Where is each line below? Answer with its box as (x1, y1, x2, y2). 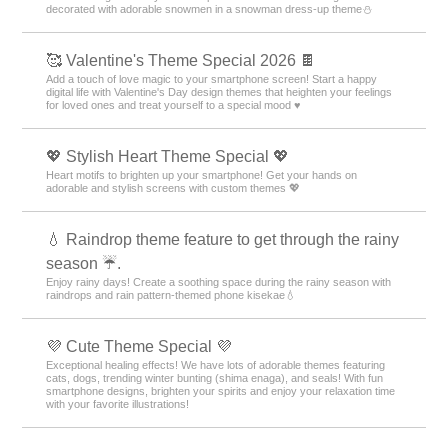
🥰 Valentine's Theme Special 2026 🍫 (46, 51, 317, 69)
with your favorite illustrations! (46, 397, 190, 410)
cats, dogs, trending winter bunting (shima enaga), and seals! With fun (46, 371, 384, 384)
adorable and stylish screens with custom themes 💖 (46, 181, 301, 194)
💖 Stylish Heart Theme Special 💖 (46, 147, 290, 165)
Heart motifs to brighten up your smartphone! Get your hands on (46, 168, 358, 181)
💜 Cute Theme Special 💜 (46, 337, 233, 355)
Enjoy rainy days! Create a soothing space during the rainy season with (46, 275, 392, 288)
